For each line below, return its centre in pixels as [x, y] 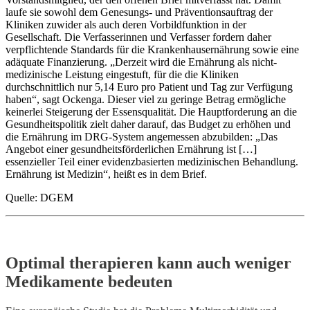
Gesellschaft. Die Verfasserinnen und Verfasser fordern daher [138, 37]
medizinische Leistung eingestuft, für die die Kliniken [122, 74]
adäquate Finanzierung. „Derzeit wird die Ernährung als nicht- [141, 62]
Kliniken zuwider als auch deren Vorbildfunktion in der [126, 24]
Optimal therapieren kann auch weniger [148, 263]
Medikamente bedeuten [89, 281]
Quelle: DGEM [39, 197]
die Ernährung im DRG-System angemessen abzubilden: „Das [142, 136]
